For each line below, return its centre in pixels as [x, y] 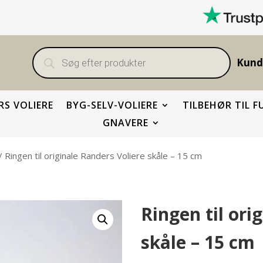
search [45, 59]
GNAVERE [126, 123]
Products [50, 50]
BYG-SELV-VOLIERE [112, 105]
